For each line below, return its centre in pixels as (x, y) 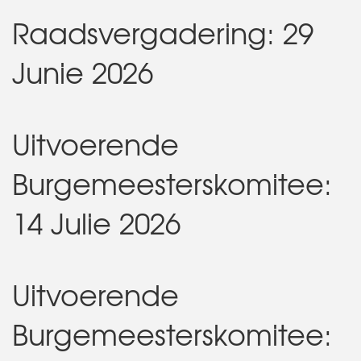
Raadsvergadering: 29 (163, 33)
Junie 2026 (83, 72)
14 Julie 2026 (96, 223)
